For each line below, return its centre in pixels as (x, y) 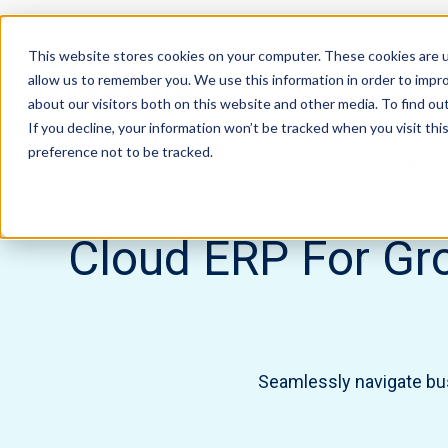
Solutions (137, 160)
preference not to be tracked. (120, 151)
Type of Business (262, 160)
